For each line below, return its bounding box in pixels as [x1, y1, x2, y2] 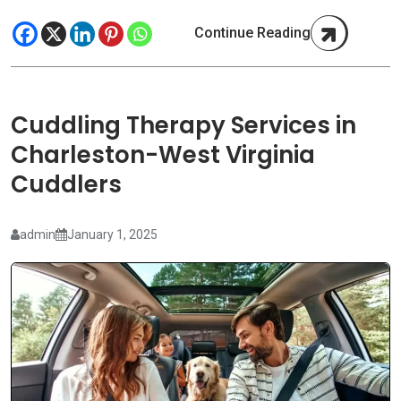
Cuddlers [11, 168, 122, 201]
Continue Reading [194, 23, 311, 41]
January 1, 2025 [67, 226, 158, 242]
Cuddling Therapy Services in [11, 109, 356, 142]
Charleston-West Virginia [11, 139, 315, 172]
